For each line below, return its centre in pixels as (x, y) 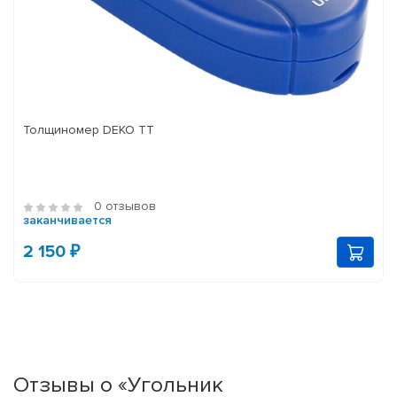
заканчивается (67, 221)
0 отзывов (125, 206)
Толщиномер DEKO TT (89, 130)
